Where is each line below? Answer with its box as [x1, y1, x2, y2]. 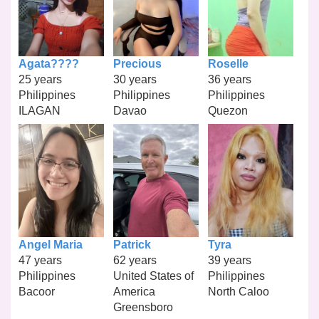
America [113, 286, 155, 298]
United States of [113, 270, 194, 283]
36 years [207, 73, 251, 85]
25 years [19, 73, 63, 85]
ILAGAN [19, 104, 61, 117]
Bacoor [19, 286, 56, 298]
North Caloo [207, 286, 269, 298]
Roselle [207, 57, 249, 70]
